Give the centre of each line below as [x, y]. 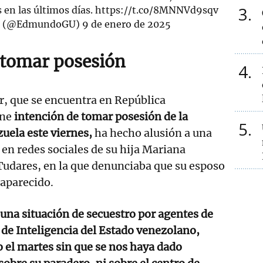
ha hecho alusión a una [152, 133]
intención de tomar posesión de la [100, 116]
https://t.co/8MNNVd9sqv [157, 10]
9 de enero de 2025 [126, 24]
